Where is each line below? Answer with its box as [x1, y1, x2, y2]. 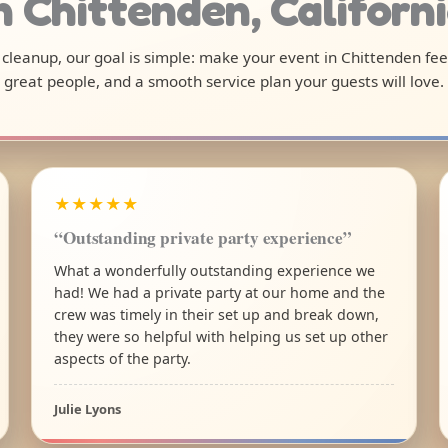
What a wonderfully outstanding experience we [54, 260, 376, 280]
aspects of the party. [54, 348, 192, 368]
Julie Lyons [54, 399, 122, 418]
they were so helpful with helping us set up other [54, 326, 389, 346]
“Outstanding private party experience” [54, 224, 352, 250]
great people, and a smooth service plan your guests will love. [4, 71, 444, 92]
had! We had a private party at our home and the [54, 282, 386, 302]
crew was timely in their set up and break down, [54, 304, 380, 324]
